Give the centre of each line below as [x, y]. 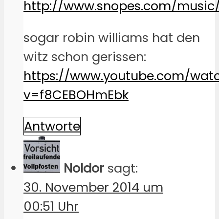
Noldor [84, 168]
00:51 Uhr [51, 207]
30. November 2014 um [93, 187]
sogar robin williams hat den [112, 37]
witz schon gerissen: [85, 56]
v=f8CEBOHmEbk [76, 95]
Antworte [52, 126]
